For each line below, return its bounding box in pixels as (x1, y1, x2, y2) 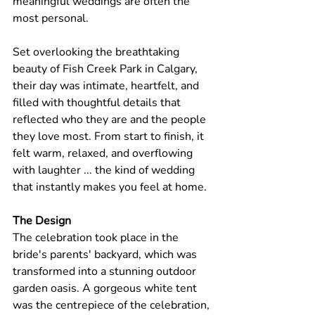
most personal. (13, 11, 91, 27)
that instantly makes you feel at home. (13, 179, 207, 195)
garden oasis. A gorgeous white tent (13, 281, 200, 297)
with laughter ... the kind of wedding (13, 162, 198, 179)
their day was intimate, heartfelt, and (13, 78, 202, 94)
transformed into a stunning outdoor (13, 264, 199, 280)
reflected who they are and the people (13, 112, 209, 128)
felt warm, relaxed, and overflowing (13, 146, 195, 162)
